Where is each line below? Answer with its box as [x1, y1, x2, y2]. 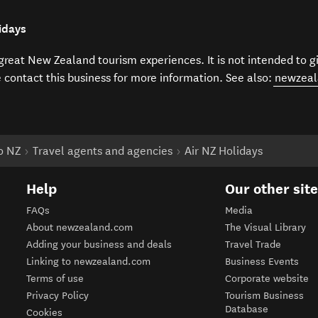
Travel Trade [225, 238, 282, 251]
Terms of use [26, 273, 84, 285]
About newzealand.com [26, 221, 133, 234]
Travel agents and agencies [33, 144, 172, 158]
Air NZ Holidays [185, 144, 263, 158]
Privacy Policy [26, 290, 89, 302]
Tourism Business [225, 290, 305, 302]
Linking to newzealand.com [26, 256, 151, 268]
